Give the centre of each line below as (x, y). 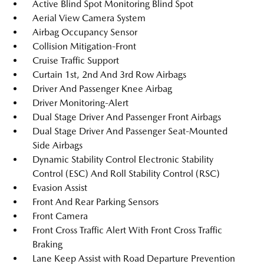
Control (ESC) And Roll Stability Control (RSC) (126, 174)
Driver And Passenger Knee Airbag (102, 89)
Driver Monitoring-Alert (80, 103)
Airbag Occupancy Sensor (85, 32)
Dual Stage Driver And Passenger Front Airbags (127, 117)
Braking (47, 244)
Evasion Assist (60, 188)
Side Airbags (57, 145)
